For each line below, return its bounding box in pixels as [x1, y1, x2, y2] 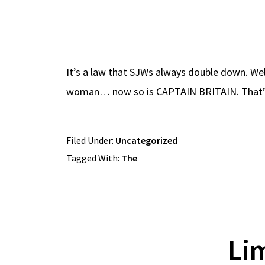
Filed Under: [66, 134, 115, 146]
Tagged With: [66, 152, 121, 164]
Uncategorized [115, 134, 177, 146]
